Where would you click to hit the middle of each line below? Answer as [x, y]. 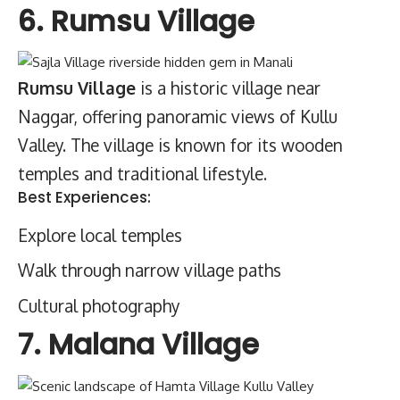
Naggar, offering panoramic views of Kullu [178, 116]
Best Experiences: [84, 197]
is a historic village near [228, 87]
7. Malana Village [138, 344]
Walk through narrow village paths [150, 270]
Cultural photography [99, 305]
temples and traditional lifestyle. [142, 173]
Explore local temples [100, 234]
